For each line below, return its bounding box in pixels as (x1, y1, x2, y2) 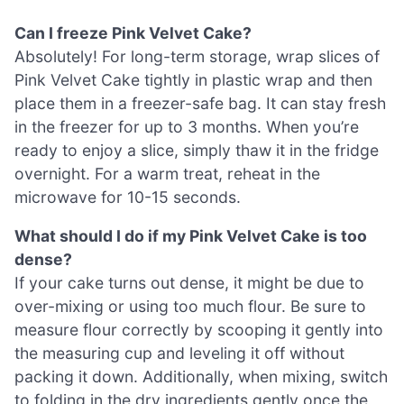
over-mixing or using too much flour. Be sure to (14, 297, 366, 317)
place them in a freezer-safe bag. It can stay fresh (14, 93, 386, 113)
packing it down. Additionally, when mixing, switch (14, 367, 388, 387)
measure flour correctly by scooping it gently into (14, 320, 383, 340)
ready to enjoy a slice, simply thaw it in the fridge (14, 140, 379, 160)
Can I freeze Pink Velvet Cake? (14, 23, 252, 42)
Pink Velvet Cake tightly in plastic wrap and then (14, 69, 372, 89)
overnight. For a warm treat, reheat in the (14, 163, 320, 183)
